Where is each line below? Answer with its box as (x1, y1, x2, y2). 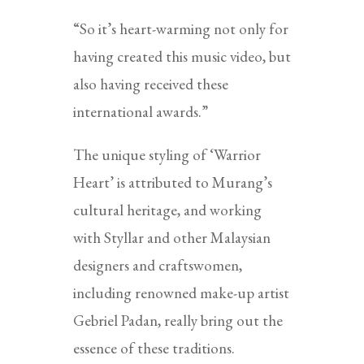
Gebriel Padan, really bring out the (72, 310, 283, 331)
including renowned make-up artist (72, 282, 289, 303)
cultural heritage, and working (72, 199, 262, 220)
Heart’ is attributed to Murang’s (72, 171, 272, 193)
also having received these (72, 73, 228, 94)
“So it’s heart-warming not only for (72, 18, 288, 39)
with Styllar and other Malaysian (72, 227, 271, 248)
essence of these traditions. (72, 337, 235, 358)
